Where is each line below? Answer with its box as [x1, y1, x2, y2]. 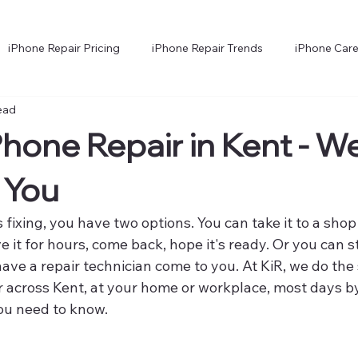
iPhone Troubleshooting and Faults [175, 104, 356, 119]
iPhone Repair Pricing [8, 40, 120, 55]
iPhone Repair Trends [152, 40, 263, 55]
